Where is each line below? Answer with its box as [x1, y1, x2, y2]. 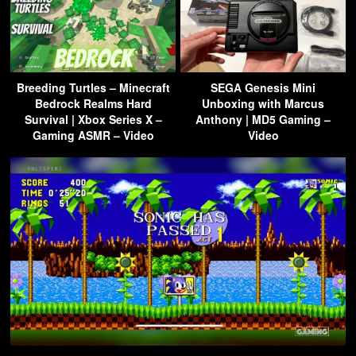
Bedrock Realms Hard [34, 95, 152, 111]
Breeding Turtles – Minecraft [16, 79, 170, 95]
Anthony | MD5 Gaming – [195, 110, 331, 127]
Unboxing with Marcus [202, 95, 324, 111]
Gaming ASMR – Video [32, 126, 154, 143]
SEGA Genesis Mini [211, 79, 315, 95]
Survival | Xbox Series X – [24, 110, 162, 127]
